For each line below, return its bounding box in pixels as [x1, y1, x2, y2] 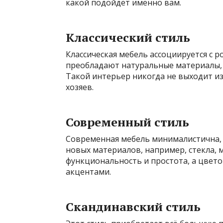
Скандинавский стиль [66, 199, 201, 215]
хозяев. [66, 82, 94, 93]
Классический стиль [66, 29, 190, 46]
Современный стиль [66, 114, 189, 130]
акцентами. [66, 166, 111, 178]
